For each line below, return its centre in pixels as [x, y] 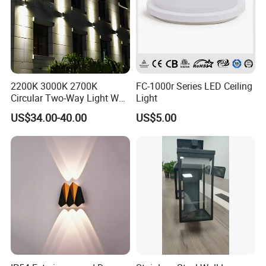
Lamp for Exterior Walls [60, 110]
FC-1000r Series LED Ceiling [194, 86]
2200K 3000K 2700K [54, 86]
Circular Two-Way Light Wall [70, 98]
